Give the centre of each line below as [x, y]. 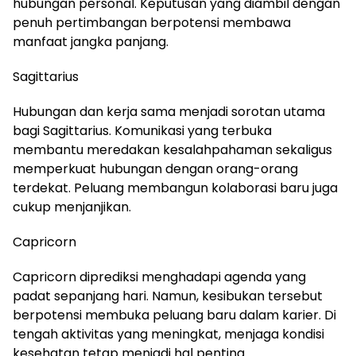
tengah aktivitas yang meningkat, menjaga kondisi [168, 334]
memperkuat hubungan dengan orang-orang [155, 168]
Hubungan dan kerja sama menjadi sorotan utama [169, 111]
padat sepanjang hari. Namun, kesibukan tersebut [168, 296]
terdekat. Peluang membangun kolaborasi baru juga [175, 188]
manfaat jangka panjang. [91, 41]
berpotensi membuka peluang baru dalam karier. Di [174, 315]
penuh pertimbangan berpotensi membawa [152, 22]
